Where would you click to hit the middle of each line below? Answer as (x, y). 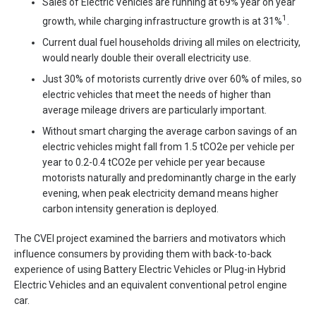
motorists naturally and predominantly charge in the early (169, 177)
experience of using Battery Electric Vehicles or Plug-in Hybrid (150, 269)
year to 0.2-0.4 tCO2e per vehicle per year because (154, 162)
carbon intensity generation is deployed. (130, 208)
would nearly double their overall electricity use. (147, 57)
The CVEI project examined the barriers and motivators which (150, 238)
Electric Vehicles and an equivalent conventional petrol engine (151, 285)
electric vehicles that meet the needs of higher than (157, 94)
